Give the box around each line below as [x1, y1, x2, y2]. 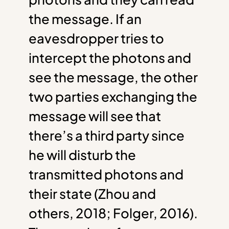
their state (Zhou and [29, 185, 156, 202]
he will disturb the [29, 146, 136, 163]
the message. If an [29, 10, 142, 27]
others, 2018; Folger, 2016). [29, 204, 198, 221]
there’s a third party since [29, 126, 185, 144]
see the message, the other [29, 68, 198, 85]
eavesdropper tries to [29, 29, 164, 47]
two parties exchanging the [29, 87, 197, 105]
